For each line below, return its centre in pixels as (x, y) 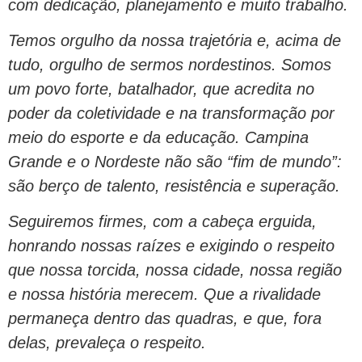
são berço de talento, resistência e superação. (174, 185)
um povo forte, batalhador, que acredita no (161, 88)
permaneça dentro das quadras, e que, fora (165, 319)
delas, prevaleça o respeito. (107, 343)
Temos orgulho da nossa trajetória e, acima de (175, 40)
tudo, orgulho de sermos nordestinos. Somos (170, 64)
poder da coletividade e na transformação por (171, 113)
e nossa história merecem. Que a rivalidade (164, 295)
